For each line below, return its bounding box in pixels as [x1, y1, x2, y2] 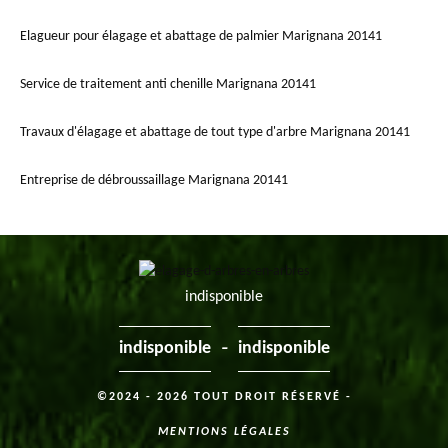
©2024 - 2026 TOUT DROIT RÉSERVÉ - [96, 391, 352, 404]
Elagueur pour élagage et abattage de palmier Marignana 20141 [20, 29, 382, 45]
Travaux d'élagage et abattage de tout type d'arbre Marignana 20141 [20, 125, 410, 141]
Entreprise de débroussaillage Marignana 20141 [20, 173, 288, 189]
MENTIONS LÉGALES [157, 426, 291, 439]
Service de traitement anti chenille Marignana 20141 [20, 77, 316, 93]
